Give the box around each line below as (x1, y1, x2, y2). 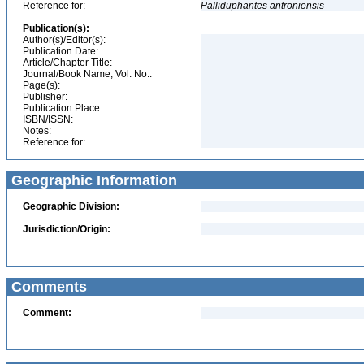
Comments (7, 279, 87, 295)
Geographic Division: (23, 201, 119, 212)
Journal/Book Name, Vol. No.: (23, 68, 152, 80)
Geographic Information (7, 172, 177, 188)
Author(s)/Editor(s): (23, 34, 106, 45)
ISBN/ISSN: (23, 114, 73, 125)
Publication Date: (23, 45, 98, 57)
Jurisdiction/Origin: (23, 223, 110, 235)
